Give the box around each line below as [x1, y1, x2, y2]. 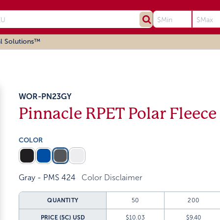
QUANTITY [47, 197, 79, 204]
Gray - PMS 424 [19, 173, 76, 182]
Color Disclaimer [82, 173, 143, 182]
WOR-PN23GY [19, 92, 72, 101]
